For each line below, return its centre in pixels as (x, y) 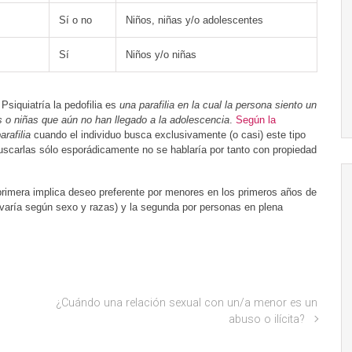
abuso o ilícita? (267, 319)
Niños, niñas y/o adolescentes (194, 20)
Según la (256, 120)
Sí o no (75, 20)
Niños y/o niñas (161, 55)
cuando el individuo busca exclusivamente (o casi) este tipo (168, 135)
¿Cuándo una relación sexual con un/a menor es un (187, 303)
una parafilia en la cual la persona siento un (218, 105)
